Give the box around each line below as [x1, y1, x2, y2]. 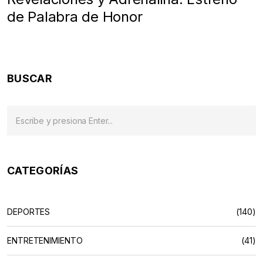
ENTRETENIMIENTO [7, 235, 83, 245]
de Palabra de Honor [7, 8, 143, 25]
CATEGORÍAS [7, 164, 79, 177]
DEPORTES [7, 206, 50, 217]
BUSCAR [7, 72, 52, 85]
